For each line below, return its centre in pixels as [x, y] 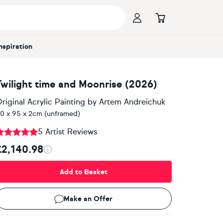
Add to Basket [83, 172]
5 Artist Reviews [67, 132]
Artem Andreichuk [132, 102]
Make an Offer [88, 199]
